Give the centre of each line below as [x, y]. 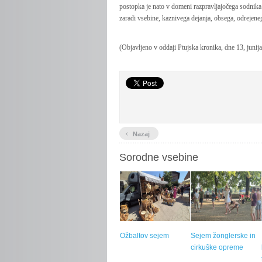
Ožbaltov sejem [144, 236]
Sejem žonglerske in [223, 236]
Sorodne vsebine [159, 157]
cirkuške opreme [217, 247]
